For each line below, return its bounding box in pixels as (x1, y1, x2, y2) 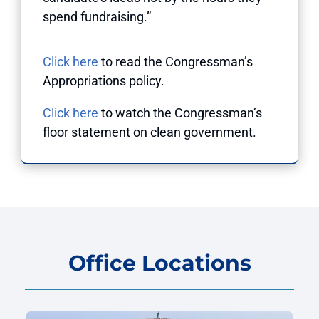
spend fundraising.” (43, 9, 151, 24)
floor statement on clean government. (43, 124, 256, 140)
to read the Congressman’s (98, 53, 253, 69)
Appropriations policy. (43, 73, 164, 88)
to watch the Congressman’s (98, 105, 262, 120)
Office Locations (68, 249, 251, 276)
